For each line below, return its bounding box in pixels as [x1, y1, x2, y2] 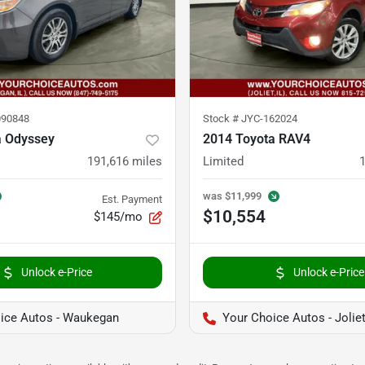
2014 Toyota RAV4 [203, 131, 310, 147]
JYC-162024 [241, 112, 297, 125]
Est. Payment [102, 193, 162, 206]
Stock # [203, 112, 241, 125]
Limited [203, 154, 244, 169]
